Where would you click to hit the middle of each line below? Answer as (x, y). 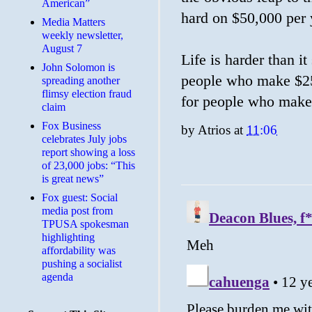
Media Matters (73, 22)
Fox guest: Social (80, 197)
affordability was (79, 250)
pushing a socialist (82, 264)
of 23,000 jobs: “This (88, 165)
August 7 (62, 48)
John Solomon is (78, 67)
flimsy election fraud (87, 94)
